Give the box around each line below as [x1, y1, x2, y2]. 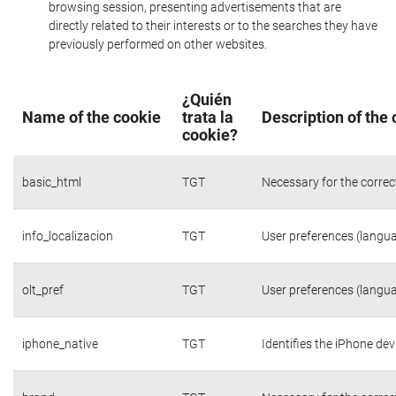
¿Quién [182, 90, 232, 109]
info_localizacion [22, 228, 113, 243]
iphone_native [22, 336, 98, 351]
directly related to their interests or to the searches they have [49, 19, 377, 33]
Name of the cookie [22, 108, 161, 126]
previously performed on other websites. [49, 37, 267, 51]
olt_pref [22, 282, 64, 297]
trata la [182, 108, 233, 126]
